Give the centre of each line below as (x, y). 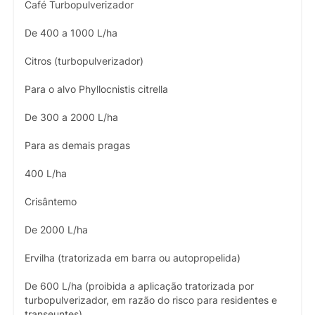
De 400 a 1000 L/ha (71, 33)
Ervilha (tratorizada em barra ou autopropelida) (133, 258)
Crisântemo (51, 201)
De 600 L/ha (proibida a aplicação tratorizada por (139, 286)
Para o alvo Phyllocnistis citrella (96, 89)
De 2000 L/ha (56, 230)
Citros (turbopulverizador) (84, 61)
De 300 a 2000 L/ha (71, 117)
